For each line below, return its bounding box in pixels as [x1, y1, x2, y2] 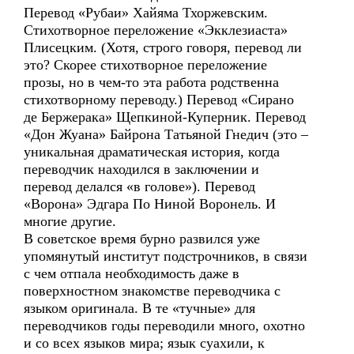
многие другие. [24, 213, 116, 229]
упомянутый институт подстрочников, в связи [24, 248, 307, 264]
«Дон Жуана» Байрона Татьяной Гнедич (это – [24, 126, 308, 142]
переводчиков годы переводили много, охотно [24, 318, 305, 333]
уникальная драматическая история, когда [24, 144, 280, 160]
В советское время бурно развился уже [24, 231, 260, 247]
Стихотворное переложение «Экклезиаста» [24, 22, 288, 38]
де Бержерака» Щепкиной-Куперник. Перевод [24, 109, 306, 125]
